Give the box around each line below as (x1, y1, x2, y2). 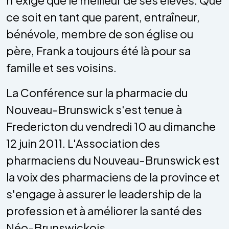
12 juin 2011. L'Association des (6, 135, 160, 150)
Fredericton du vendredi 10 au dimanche (6, 119, 216, 133)
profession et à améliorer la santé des (6, 203, 202, 218)
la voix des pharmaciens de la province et (6, 169, 220, 184)
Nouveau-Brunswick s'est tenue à (6, 102, 182, 117)
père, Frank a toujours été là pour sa (6, 43, 191, 58)
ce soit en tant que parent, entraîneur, (6, 9, 200, 24)
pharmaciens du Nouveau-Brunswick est (6, 152, 219, 167)
